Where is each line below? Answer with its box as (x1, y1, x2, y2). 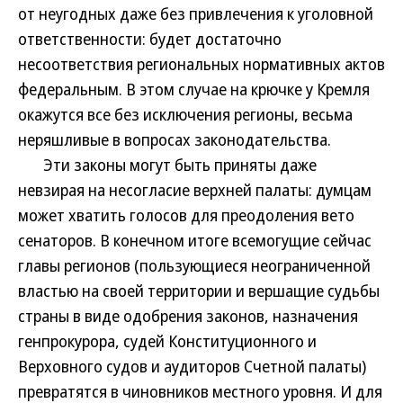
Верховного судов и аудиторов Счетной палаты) (18, 355, 366, 377)
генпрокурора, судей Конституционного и (18, 330, 317, 352)
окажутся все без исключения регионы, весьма (18, 103, 353, 125)
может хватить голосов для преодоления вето (18, 204, 354, 226)
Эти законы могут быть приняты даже (18, 154, 317, 175)
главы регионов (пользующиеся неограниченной (18, 255, 371, 276)
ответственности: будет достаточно (18, 28, 282, 49)
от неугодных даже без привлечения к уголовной (18, 3, 373, 24)
